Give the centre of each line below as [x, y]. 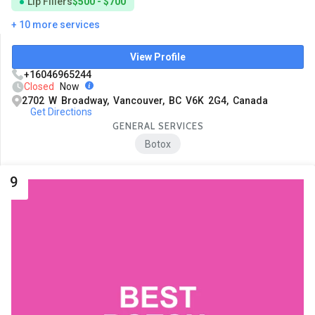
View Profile [158, 57]
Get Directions [61, 111]
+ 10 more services [56, 24]
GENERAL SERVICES [158, 126]
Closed [39, 86]
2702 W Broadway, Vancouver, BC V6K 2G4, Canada [145, 100]
